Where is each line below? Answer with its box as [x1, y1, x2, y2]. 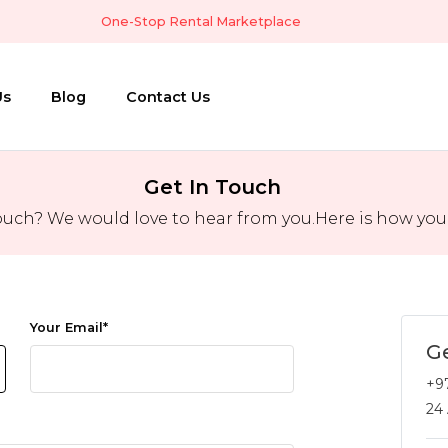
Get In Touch [143, 174, 281, 200]
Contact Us [126, 87, 210, 106]
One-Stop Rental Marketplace [101, 14, 301, 29]
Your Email [29, 320, 103, 336]
